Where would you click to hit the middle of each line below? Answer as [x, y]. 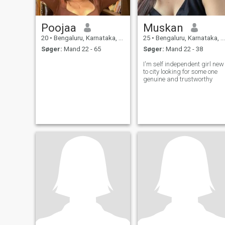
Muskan [163, 27]
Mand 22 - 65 [81, 49]
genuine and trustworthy [178, 79]
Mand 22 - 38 [183, 49]
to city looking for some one [180, 72]
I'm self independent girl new [183, 64]
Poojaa [59, 27]
